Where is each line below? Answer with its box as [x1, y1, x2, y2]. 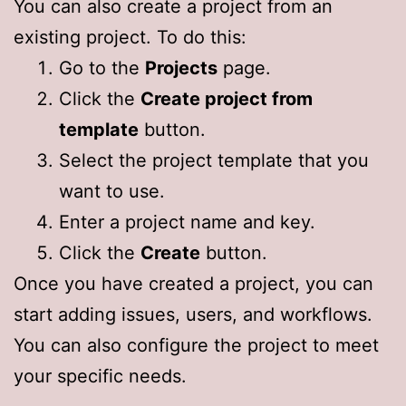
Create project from [140, 87, 313, 110]
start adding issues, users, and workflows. [14, 303, 372, 325]
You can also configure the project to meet [14, 333, 379, 356]
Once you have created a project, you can [14, 272, 373, 295]
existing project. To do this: [14, 25, 246, 48]
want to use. [59, 179, 165, 202]
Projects [145, 56, 217, 79]
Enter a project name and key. [59, 210, 315, 233]
